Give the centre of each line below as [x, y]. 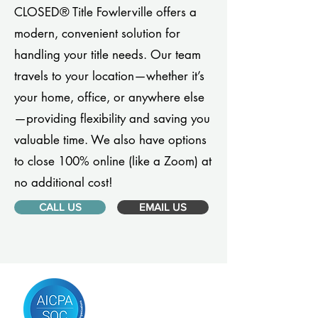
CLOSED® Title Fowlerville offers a [105, 12]
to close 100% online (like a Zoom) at [113, 161]
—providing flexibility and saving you [112, 119]
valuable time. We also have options [110, 140]
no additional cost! [64, 182]
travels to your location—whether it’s [109, 76]
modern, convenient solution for [97, 33]
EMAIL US [163, 207]
